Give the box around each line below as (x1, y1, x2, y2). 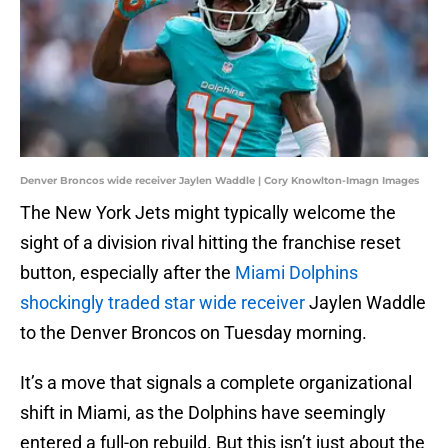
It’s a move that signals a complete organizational (20, 372, 412, 394)
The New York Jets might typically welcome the (20, 202, 396, 224)
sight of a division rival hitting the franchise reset (20, 232, 401, 254)
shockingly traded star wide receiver (20, 292, 305, 314)
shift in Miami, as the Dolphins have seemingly (20, 402, 386, 424)
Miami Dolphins (235, 262, 358, 284)
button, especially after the (20, 262, 235, 284)
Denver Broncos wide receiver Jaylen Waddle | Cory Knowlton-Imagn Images (20, 174, 419, 188)
